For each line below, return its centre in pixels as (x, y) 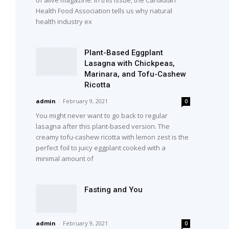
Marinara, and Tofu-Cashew (135, 74)
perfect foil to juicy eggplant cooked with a (101, 147)
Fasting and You (114, 189)
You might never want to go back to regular (102, 115)
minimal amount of (65, 158)
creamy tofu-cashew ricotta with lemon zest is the (112, 137)
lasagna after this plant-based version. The (103, 126)
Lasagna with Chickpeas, (130, 63)
